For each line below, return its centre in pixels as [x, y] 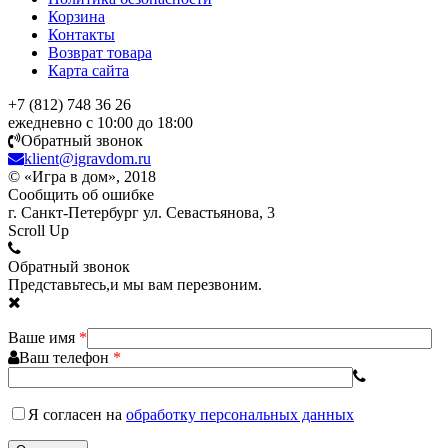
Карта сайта [88, 70]
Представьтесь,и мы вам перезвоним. [135, 284]
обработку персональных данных [240, 414]
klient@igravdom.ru [87, 158]
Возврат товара [100, 52]
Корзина [76, 16]
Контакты [81, 34]
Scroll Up [38, 230]
